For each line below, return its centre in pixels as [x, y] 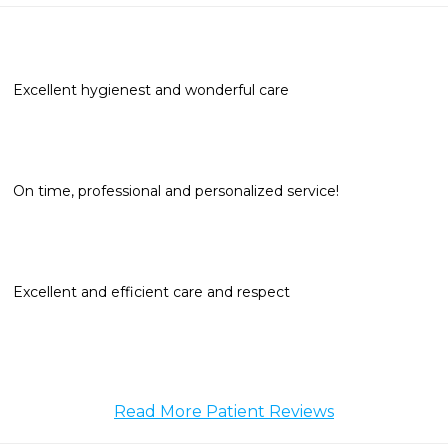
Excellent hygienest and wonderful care [151, 90]
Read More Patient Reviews [224, 411]
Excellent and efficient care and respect [151, 292]
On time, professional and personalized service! [176, 191]
